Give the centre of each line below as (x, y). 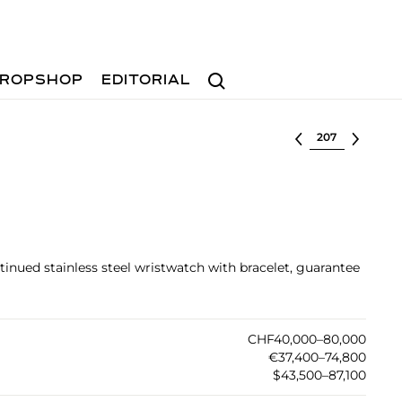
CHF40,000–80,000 (306, 339)
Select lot (340, 135)
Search (223, 72)
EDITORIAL (147, 81)
